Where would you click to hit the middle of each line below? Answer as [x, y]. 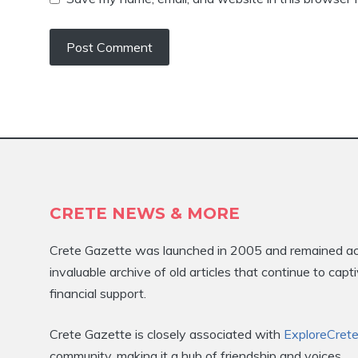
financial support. [98, 293]
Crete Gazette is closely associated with [167, 334]
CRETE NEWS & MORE [145, 213]
